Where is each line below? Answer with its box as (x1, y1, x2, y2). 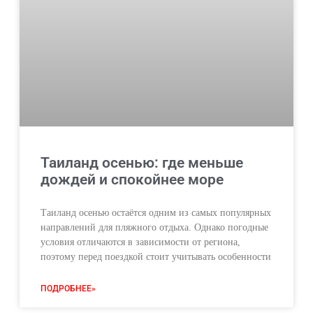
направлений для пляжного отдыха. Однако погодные (41, 222, 268, 233)
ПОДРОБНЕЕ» (41, 284, 96, 294)
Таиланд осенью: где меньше (41, 154, 243, 172)
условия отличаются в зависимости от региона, (41, 237, 240, 248)
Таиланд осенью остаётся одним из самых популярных (41, 208, 271, 219)
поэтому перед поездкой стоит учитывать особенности (41, 252, 271, 263)
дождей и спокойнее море (41, 171, 224, 189)
